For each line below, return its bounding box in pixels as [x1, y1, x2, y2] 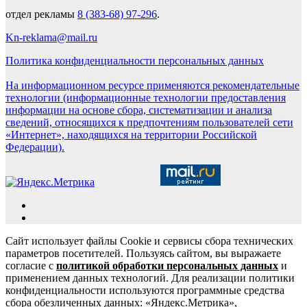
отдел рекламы [5, 8, 77, 21]
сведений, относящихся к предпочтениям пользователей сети [5, 116, 293, 129]
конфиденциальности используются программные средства [5, 284, 284, 297]
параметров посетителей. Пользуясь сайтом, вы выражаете [5, 247, 281, 260]
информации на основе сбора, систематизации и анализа [5, 104, 272, 116]
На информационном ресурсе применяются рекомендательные [5, 79, 299, 92]
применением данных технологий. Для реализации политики [5, 272, 295, 284]
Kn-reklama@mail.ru [5, 32, 97, 44]
